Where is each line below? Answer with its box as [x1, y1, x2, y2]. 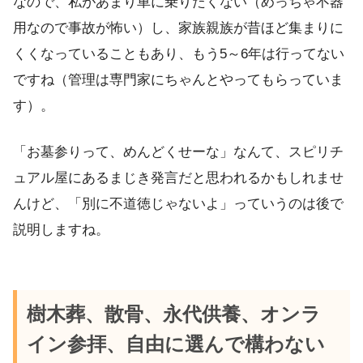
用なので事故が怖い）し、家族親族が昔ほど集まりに [13, 19, 344, 36]
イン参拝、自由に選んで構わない [26, 334, 325, 356]
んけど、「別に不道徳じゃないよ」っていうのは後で [13, 195, 344, 211]
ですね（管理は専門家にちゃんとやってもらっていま [13, 71, 344, 88]
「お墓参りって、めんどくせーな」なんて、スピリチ [13, 143, 344, 160]
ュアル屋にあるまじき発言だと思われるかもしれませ [13, 169, 344, 186]
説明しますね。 [13, 221, 109, 237]
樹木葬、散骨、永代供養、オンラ [26, 304, 321, 326]
